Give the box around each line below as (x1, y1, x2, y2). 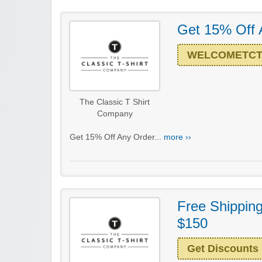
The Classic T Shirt (80, 97, 150, 106)
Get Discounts (187, 242, 258, 254)
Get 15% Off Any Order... (70, 132, 164, 142)
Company (96, 109, 133, 118)
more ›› (164, 132, 191, 142)
